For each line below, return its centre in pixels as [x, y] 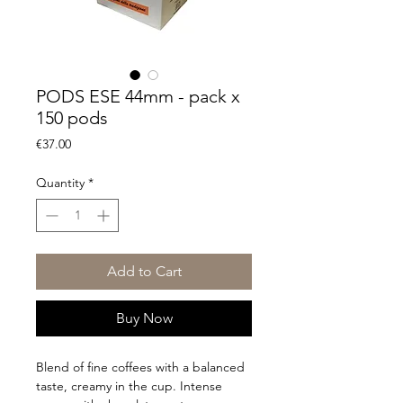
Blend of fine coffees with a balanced [140, 367]
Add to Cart [144, 272]
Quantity [60, 183]
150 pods [72, 118]
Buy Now [144, 318]
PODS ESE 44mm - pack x [138, 97]
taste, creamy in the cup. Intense [129, 386]
